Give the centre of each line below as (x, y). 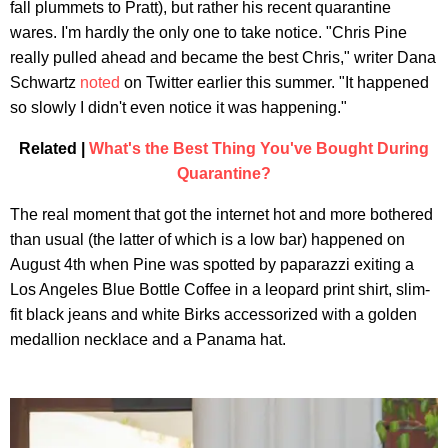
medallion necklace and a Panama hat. (148, 339)
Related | (54, 148)
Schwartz (45, 82)
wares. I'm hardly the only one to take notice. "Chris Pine (208, 32)
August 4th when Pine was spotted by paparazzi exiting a (212, 264)
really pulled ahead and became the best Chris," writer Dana (223, 57)
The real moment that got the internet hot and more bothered (221, 214)
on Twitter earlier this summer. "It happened (274, 82)
